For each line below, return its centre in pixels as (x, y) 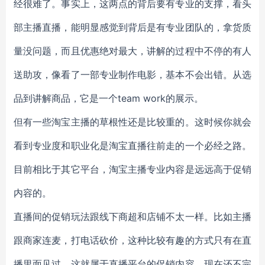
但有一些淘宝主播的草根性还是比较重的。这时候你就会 (132, 122)
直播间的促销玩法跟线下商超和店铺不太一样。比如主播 (132, 216)
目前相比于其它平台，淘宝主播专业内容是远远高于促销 (132, 169)
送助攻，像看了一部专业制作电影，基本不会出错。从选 (132, 75)
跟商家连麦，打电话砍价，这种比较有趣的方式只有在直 (132, 240)
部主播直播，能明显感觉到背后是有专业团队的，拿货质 (132, 27)
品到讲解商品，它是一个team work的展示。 (109, 98)
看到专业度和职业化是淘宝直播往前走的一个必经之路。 (132, 146)
